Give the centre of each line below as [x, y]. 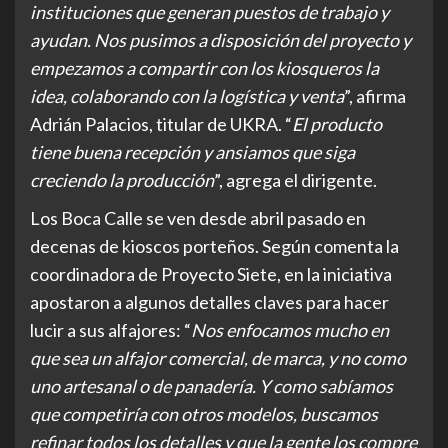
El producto [337, 124]
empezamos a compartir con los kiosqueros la [204, 68]
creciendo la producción [122, 180]
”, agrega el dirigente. [295, 180]
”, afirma [375, 96]
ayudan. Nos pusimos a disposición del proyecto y [220, 40]
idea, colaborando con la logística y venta [187, 96]
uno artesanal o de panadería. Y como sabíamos [211, 386]
